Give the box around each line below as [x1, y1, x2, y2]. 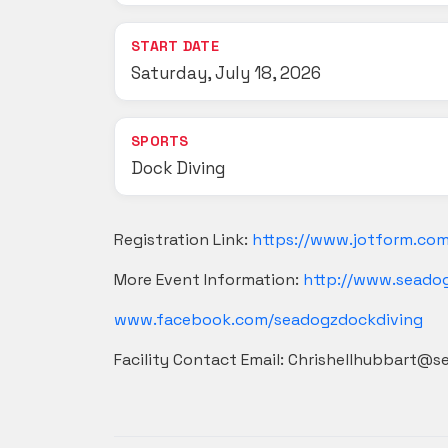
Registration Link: [114, 228, 252, 250]
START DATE [131, 36, 219, 55]
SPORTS [131, 131, 189, 150]
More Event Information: [114, 268, 303, 290]
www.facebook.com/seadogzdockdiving [114, 308, 423, 330]
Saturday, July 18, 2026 [131, 61, 321, 84]
